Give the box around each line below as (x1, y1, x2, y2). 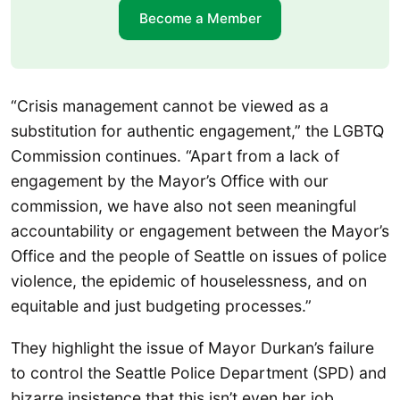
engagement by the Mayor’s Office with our (11, 171, 329, 190)
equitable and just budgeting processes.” (11, 296, 312, 315)
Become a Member (138, 9, 262, 27)
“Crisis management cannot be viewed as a (11, 96, 329, 115)
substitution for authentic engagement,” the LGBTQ (11, 121, 384, 140)
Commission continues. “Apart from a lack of (11, 146, 339, 165)
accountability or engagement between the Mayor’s (11, 221, 389, 240)
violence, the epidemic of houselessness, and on (11, 271, 367, 290)
